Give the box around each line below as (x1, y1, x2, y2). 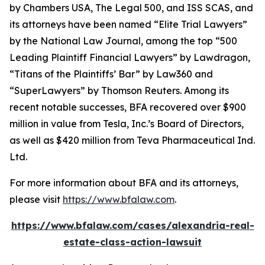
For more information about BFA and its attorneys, (9, 177, 238, 189)
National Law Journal (40, 35, 141, 47)
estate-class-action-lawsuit (63, 236, 202, 248)
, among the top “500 (141, 35, 237, 47)
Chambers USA (23, 2, 91, 14)
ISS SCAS (187, 2, 230, 14)
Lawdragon (193, 51, 248, 63)
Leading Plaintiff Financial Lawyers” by (9, 51, 193, 63)
